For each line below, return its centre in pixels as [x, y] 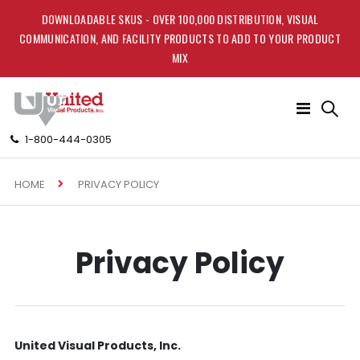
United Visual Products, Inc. [97, 346]
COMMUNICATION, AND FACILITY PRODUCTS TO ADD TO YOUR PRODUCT [180, 38]
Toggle [328, 107]
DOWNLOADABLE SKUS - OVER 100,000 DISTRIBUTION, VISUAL [180, 19]
